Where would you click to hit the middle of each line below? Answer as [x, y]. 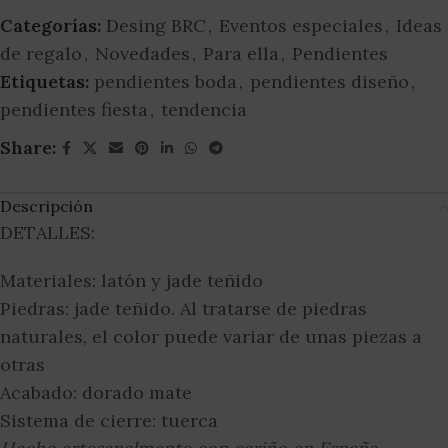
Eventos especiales [301, 26]
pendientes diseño [329, 82]
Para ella [241, 54]
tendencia [204, 110]
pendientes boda [165, 82]
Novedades [142, 54]
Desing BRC [156, 26]
